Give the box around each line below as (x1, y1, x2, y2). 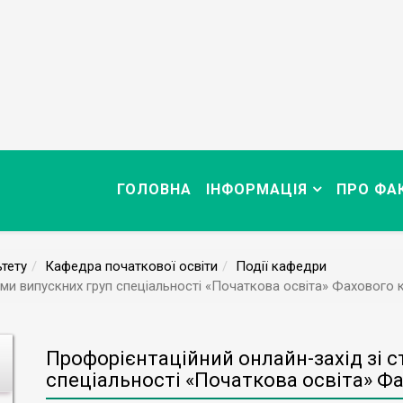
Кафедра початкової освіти (45, 258, 218, 274)
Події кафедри (236, 258, 327, 274)
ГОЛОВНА (117, 181, 192, 198)
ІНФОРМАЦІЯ (206, 181, 308, 198)
